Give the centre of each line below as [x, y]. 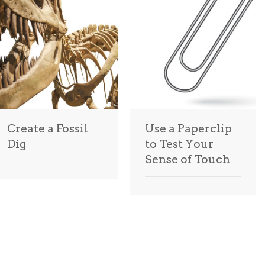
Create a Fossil [48, 129]
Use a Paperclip [188, 129]
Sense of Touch [188, 159]
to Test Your [179, 144]
